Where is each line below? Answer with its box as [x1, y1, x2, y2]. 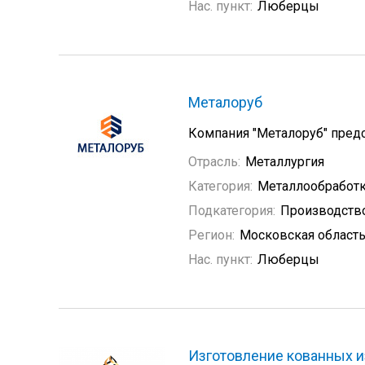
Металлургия [245, 154, 324, 169]
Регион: [188, 227, 235, 243]
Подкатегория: [188, 203, 275, 218]
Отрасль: [188, 154, 240, 169]
